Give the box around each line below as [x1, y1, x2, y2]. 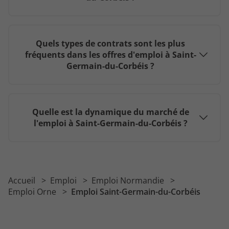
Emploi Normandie [91, 175, 166, 187]
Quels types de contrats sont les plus [36, 38, 185, 50]
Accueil [8, 175, 37, 187]
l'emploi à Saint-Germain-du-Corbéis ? [33, 118, 188, 129]
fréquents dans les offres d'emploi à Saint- [25, 49, 196, 61]
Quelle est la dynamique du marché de [32, 106, 189, 118]
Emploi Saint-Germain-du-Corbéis [71, 186, 200, 198]
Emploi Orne [8, 186, 58, 198]
